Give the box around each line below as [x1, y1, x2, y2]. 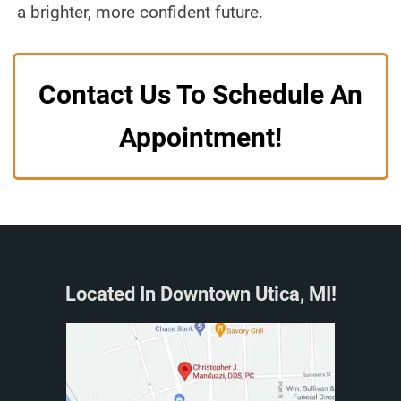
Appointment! [119, 122, 282, 153]
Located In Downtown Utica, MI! [64, 283, 337, 305]
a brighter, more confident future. [17, 2, 264, 22]
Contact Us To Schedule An [38, 79, 363, 110]
